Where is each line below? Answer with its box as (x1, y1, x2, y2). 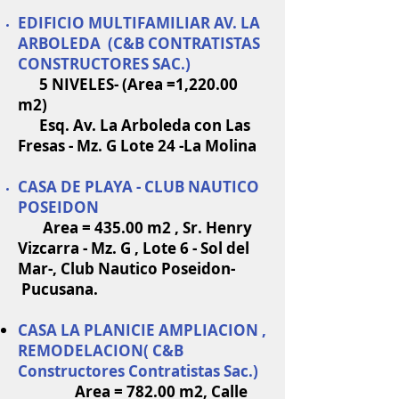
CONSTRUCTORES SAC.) (18, 53, 191, 74)
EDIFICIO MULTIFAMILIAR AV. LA (18, 12, 260, 33)
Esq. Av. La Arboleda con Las (18, 115, 250, 135)
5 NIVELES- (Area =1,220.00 (18, 74, 238, 94)
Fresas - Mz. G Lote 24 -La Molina (18, 135, 256, 156)
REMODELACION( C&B (18, 340, 183, 361)
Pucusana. (21, 279, 102, 299)
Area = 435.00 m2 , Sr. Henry (18, 217, 252, 238)
